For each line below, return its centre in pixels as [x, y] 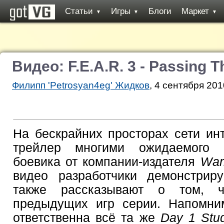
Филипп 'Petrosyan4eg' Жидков [81, 85]
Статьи [79, 11]
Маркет [195, 11]
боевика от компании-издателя [107, 162]
